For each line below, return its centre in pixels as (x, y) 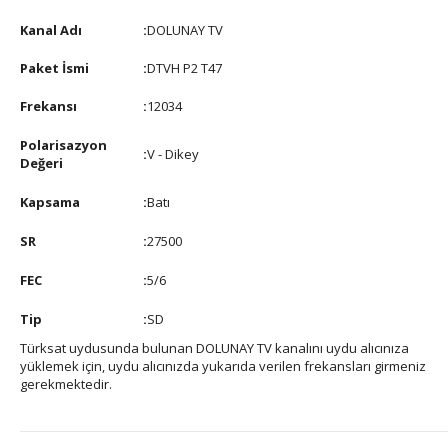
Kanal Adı (51, 30)
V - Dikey (173, 154)
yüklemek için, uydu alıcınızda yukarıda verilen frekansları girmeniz (223, 366)
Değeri (41, 163)
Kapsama (50, 202)
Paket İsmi (54, 68)
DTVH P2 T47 (184, 68)
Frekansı (48, 106)
